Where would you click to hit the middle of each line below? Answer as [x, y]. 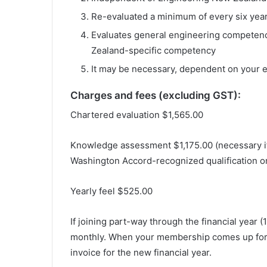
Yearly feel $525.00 [111, 191]
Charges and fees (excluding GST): [156, 95]
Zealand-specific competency [153, 50]
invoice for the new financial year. [141, 252]
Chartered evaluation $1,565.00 [137, 115]
